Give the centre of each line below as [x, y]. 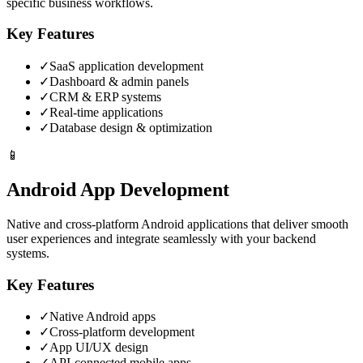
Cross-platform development [122, 332]
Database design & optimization [131, 128]
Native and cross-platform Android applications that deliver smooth [177, 224]
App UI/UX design [99, 348]
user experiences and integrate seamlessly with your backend [161, 238]
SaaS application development [126, 66]
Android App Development [118, 189]
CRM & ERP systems [105, 97]
